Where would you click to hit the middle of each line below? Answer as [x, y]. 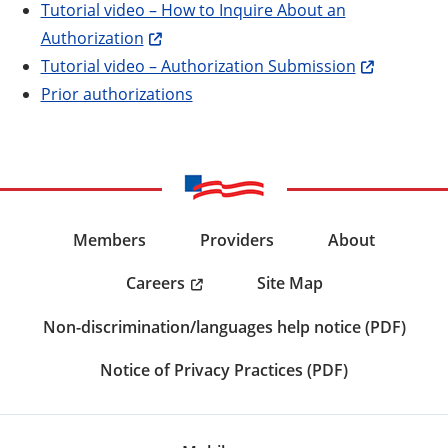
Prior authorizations [116, 93]
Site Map [289, 283]
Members [109, 239]
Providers [237, 239]
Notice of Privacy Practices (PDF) [224, 369]
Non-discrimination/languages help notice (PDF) [224, 326]
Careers [155, 282]
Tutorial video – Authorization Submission [198, 65]
